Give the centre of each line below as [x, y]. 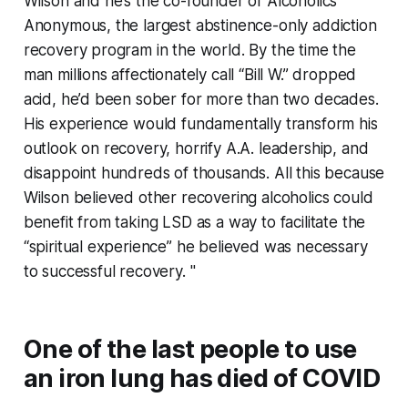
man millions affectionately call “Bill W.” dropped [190, 75]
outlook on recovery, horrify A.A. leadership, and [196, 149]
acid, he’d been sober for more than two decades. [201, 100]
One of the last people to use [190, 350]
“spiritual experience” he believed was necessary [195, 247]
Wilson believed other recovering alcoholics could [198, 198]
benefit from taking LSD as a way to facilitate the [194, 223]
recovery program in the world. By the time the [189, 51]
